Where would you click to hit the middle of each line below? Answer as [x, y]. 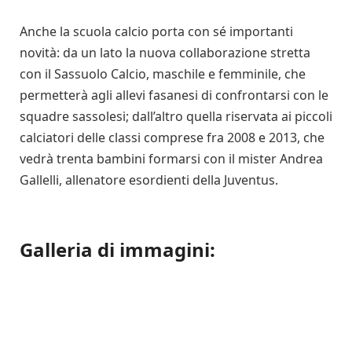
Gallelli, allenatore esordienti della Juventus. [150, 180]
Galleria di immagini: [117, 249]
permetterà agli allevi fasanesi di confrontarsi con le [174, 95]
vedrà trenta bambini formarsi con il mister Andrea [171, 158]
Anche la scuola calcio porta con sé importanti [156, 31]
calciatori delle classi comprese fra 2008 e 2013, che [172, 137]
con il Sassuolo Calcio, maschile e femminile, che [163, 73]
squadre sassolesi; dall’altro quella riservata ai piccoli [176, 116]
